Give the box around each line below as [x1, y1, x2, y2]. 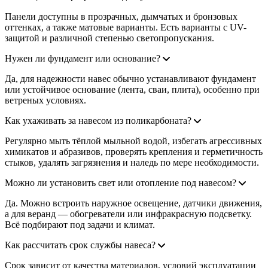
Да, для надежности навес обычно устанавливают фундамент [5, 73, 256, 84]
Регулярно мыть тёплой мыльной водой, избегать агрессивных [5, 135, 262, 146]
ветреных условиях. [5, 95, 86, 105]
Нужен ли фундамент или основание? [5, 53, 160, 63]
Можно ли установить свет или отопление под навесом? [5, 177, 236, 188]
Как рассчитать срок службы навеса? [5, 239, 156, 250]
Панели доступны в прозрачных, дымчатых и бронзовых [5, 11, 237, 22]
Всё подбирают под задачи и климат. [5, 219, 155, 230]
